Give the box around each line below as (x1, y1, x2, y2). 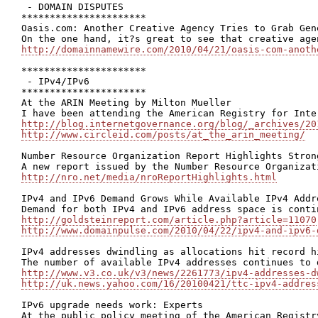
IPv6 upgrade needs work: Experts (21, 300, 203, 310)
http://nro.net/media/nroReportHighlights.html (21, 172, 277, 182)
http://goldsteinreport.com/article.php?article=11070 (21, 214, 317, 225)
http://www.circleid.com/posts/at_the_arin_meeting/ (21, 129, 305, 140)
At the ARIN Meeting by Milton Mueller (21, 97, 231, 108)
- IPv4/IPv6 (21, 76, 89, 87)
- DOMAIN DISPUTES (21, 1, 124, 12)
